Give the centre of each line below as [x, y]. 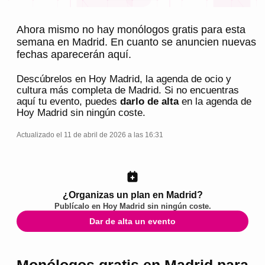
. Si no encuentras [199, 91]
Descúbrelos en [53, 79]
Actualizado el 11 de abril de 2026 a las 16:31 [90, 135]
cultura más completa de [72, 91]
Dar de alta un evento [132, 222]
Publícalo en [78, 206]
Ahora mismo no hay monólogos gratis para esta [131, 30]
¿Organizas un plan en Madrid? [132, 195]
